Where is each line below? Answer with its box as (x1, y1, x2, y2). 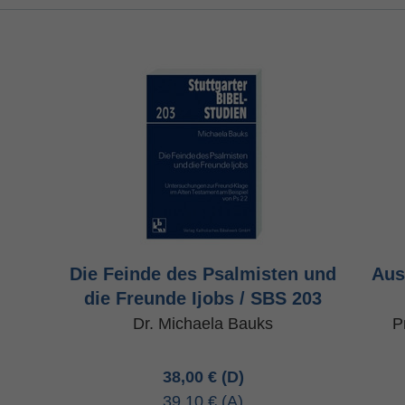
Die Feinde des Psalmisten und (70, 264, 337, 284)
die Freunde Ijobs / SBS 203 (84, 288, 323, 308)
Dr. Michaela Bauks (133, 315, 274, 333)
